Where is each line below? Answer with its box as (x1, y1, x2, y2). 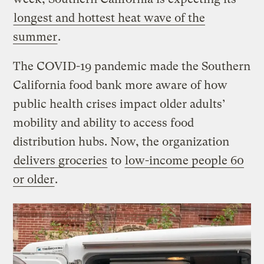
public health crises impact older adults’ (13, 97, 226, 111)
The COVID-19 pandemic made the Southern (13, 59, 251, 73)
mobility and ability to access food (13, 115, 194, 130)
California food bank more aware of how (13, 78, 228, 92)
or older (13, 172, 55, 186)
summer (13, 29, 58, 44)
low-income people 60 (125, 153, 245, 167)
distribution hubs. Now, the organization (13, 134, 230, 148)
